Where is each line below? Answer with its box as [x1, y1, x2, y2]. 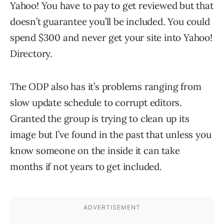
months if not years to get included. [10, 160, 162, 172]
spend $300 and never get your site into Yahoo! [10, 31, 212, 43]
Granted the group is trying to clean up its [10, 112, 189, 124]
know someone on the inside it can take [10, 144, 180, 156]
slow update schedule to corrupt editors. [10, 96, 182, 108]
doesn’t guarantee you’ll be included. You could [10, 15, 210, 27]
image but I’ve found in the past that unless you [10, 128, 211, 140]
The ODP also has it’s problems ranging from [10, 80, 201, 92]
